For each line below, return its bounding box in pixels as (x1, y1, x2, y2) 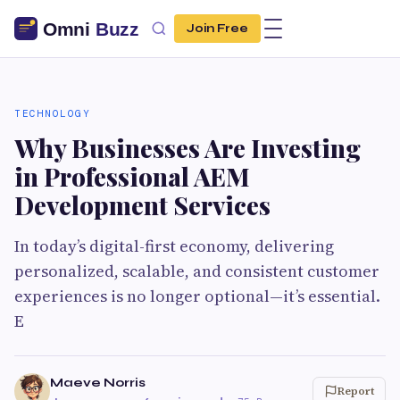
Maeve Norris (50, 375, 146, 390)
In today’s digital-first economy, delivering (14, 235, 334, 257)
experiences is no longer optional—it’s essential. (14, 285, 380, 307)
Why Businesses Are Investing (14, 131, 361, 164)
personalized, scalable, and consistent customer (14, 260, 379, 282)
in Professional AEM (14, 160, 250, 193)
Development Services (14, 188, 271, 221)
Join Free (187, 21, 248, 36)
